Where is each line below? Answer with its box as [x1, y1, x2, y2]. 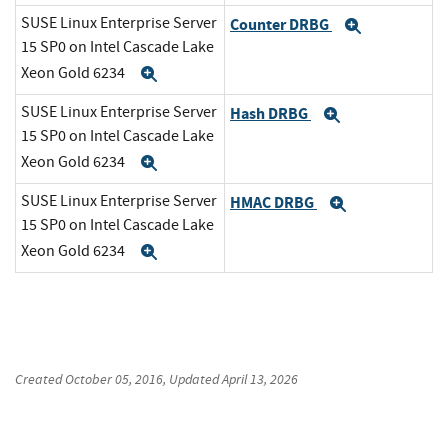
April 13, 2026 [222, 370, 298, 389]
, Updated [163, 370, 222, 389]
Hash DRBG [230, 102, 311, 124]
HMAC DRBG [230, 191, 317, 213]
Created [15, 370, 65, 389]
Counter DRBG [230, 13, 332, 35]
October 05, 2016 [65, 370, 163, 389]
